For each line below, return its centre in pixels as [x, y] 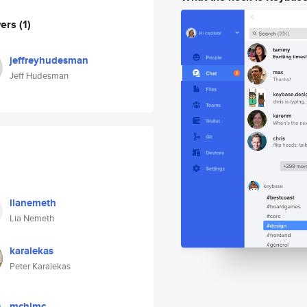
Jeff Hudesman [39, 76]
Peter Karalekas [40, 266]
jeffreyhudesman [49, 60]
